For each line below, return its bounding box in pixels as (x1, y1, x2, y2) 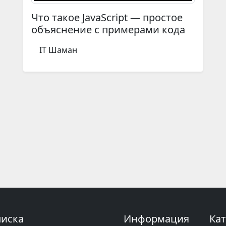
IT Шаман (39, 44, 77, 55)
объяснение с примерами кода (31, 22, 185, 36)
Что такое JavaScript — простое (31, 10, 183, 24)
